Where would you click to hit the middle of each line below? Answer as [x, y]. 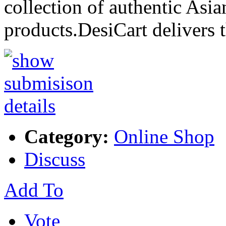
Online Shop [164, 136]
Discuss [55, 159]
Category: [67, 136]
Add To [34, 190]
